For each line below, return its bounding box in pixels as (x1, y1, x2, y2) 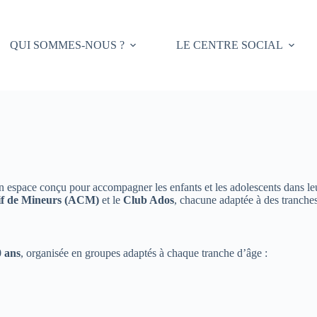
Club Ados (123, 194, 175, 206)
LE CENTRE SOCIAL (175, 39, 283, 51)
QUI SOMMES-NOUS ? (9, 39, 125, 51)
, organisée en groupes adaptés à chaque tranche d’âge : (21, 246, 268, 259)
